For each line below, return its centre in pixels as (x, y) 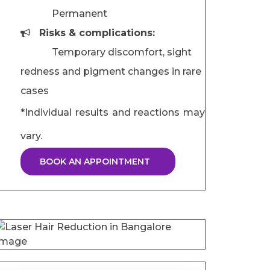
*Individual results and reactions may (113, 112)
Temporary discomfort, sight (106, 52)
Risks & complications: (97, 33)
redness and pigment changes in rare (111, 71)
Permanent (64, 14)
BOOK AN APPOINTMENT (95, 162)
